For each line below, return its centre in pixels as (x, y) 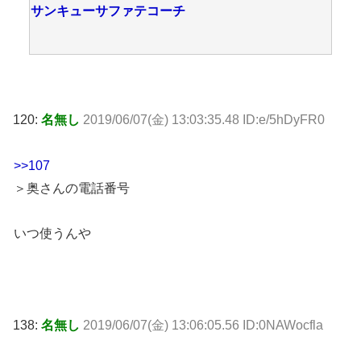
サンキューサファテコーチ (108, 11)
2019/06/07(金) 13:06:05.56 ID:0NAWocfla (203, 325)
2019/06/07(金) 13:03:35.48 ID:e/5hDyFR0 (204, 119)
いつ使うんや (52, 234)
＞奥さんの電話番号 (72, 188)
